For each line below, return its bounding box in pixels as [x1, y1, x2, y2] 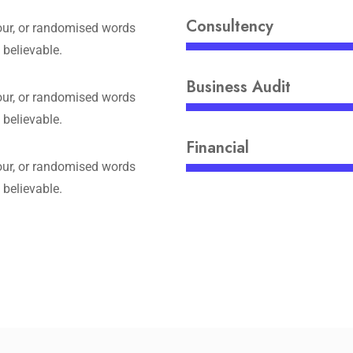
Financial [186, 136, 249, 159]
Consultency [186, 15, 273, 38]
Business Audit [186, 76, 291, 98]
